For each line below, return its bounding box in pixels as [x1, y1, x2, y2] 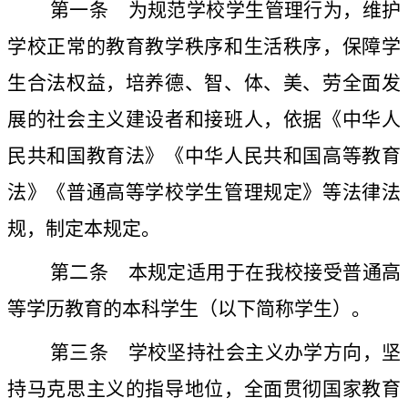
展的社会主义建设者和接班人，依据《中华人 [7, 108, 401, 131]
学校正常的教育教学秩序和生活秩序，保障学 [7, 36, 401, 58]
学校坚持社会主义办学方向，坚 [108, 342, 402, 364]
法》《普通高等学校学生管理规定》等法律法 [7, 181, 401, 204]
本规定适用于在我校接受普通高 [108, 261, 402, 284]
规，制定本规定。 [7, 218, 160, 240]
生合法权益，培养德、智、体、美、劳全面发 [7, 72, 401, 95]
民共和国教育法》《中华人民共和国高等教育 [7, 145, 401, 168]
